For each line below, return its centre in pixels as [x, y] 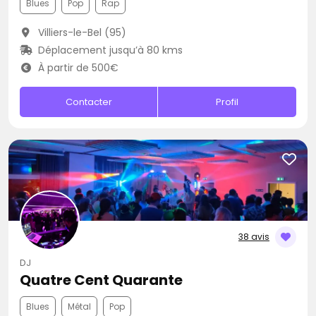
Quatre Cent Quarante [101, 280]
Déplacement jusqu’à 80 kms [109, 50]
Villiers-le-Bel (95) [80, 32]
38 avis [254, 237]
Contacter [89, 102]
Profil [227, 102]
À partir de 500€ [77, 68]
